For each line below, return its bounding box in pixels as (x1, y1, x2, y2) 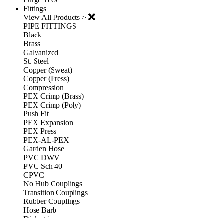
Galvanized (23, 48, 58, 57)
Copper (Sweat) (23, 66, 72, 74)
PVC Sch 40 (23, 162, 62, 171)
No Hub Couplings (23, 180, 82, 188)
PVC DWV (23, 153, 60, 162)
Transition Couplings (23, 188, 88, 197)
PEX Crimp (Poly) (23, 101, 81, 109)
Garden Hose (23, 145, 64, 153)
